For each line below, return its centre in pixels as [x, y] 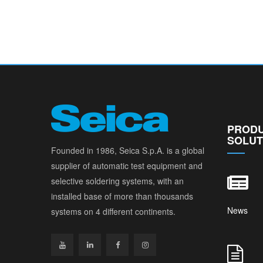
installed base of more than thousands [122, 196]
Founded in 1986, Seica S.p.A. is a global [128, 151]
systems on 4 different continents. [113, 212]
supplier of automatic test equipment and [127, 166]
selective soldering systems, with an [117, 181]
